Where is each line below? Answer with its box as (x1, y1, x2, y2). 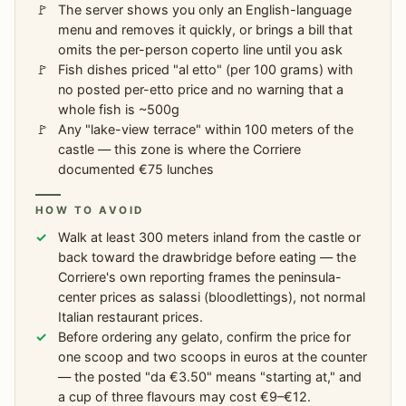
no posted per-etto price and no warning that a (58, 82, 344, 98)
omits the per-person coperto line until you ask (58, 42, 343, 58)
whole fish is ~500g (58, 101, 180, 118)
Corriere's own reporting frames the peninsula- (58, 269, 343, 285)
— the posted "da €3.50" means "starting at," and (58, 369, 362, 385)
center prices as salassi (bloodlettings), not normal (58, 289, 366, 305)
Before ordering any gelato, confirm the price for (58, 329, 352, 345)
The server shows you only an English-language (58, 2, 353, 18)
